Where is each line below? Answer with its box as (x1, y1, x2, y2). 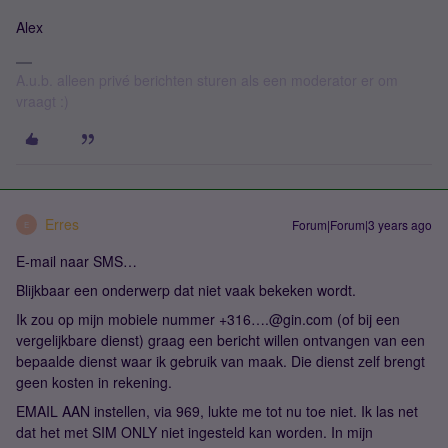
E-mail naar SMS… (16, 251, 137, 271)
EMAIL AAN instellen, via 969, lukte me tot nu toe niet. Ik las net (16, 401, 418, 421)
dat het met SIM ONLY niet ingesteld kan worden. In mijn (16, 422, 373, 442)
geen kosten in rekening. (16, 372, 172, 392)
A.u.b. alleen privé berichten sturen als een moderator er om (16, 70, 398, 90)
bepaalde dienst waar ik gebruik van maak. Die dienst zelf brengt (16, 351, 425, 371)
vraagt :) (16, 91, 69, 111)
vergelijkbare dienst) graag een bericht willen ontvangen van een (16, 330, 425, 350)
